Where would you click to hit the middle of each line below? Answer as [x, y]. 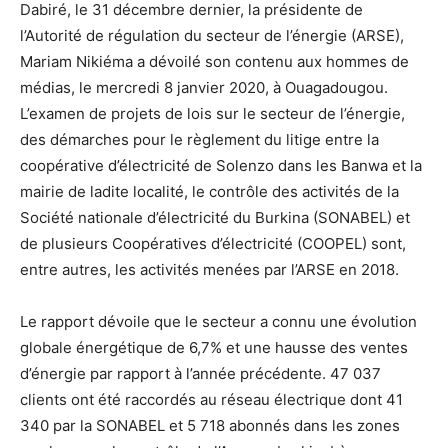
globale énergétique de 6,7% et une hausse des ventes [214, 348]
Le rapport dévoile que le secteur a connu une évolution [218, 322]
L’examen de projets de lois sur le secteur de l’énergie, [212, 114]
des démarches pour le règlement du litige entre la [199, 140]
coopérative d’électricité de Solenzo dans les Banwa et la [221, 166]
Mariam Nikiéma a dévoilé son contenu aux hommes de [214, 62]
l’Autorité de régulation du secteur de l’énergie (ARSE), [212, 36]
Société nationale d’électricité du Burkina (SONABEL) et [215, 218]
